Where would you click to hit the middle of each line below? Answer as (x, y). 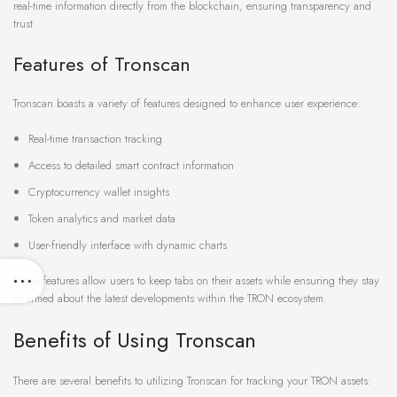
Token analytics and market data (102, 219)
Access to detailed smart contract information (131, 166)
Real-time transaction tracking (95, 139)
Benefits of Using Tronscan (135, 340)
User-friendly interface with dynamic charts (128, 245)
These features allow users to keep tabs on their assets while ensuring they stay (196, 281)
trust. (25, 24)
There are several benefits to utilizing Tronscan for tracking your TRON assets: (192, 381)
